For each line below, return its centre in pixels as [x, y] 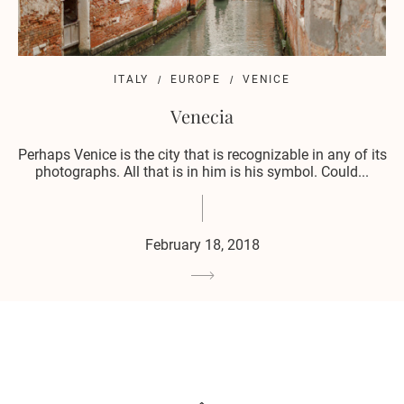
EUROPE [196, 80]
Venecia [202, 116]
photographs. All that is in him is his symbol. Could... [202, 172]
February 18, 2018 [202, 245]
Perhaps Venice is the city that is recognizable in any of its [202, 155]
